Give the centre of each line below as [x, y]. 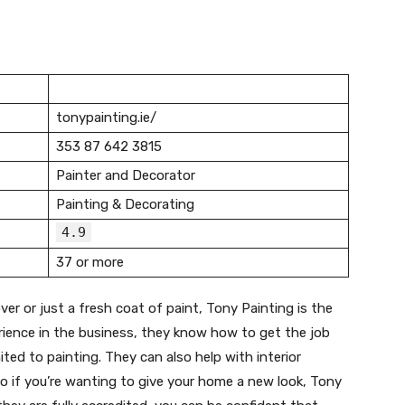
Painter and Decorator [126, 176]
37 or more [90, 263]
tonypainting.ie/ [106, 118]
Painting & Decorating [125, 205]
